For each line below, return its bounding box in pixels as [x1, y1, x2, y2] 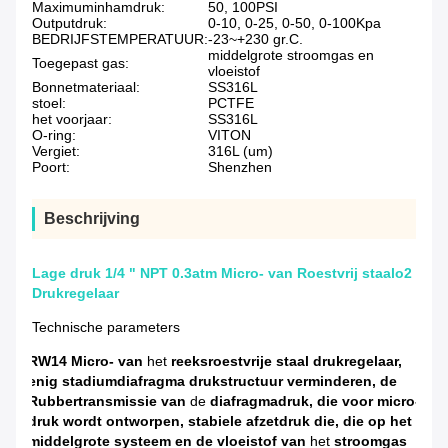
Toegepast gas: [32, 55, 129, 72]
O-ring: [32, 127, 76, 144]
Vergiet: [32, 143, 80, 160]
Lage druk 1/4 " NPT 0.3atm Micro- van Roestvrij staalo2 [32, 265, 412, 282]
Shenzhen [208, 159, 272, 176]
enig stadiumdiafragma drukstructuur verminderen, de [28, 373, 397, 390]
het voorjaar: [32, 111, 112, 128]
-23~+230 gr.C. [208, 31, 303, 48]
